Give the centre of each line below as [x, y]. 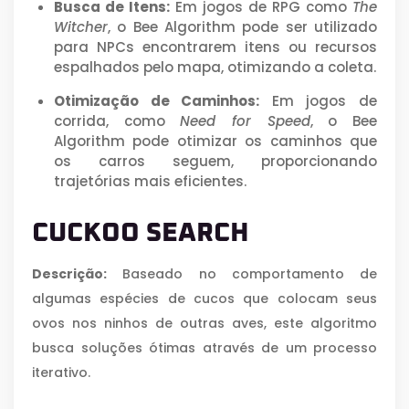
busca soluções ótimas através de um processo [204, 348]
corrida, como [117, 121]
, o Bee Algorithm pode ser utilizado [242, 27]
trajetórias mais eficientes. [150, 182]
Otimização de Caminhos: [157, 101]
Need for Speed [245, 121]
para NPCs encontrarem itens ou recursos [215, 47]
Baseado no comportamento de [242, 274]
